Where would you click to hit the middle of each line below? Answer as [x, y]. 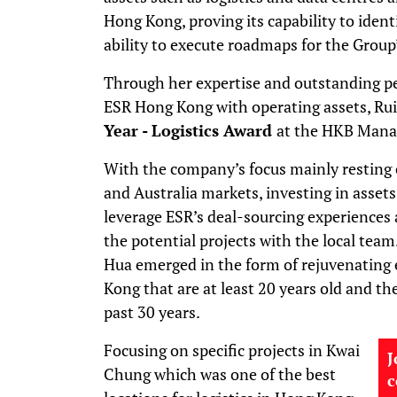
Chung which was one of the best [220, 374]
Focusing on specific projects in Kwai [232, 350]
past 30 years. [152, 311]
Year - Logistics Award [190, 130]
